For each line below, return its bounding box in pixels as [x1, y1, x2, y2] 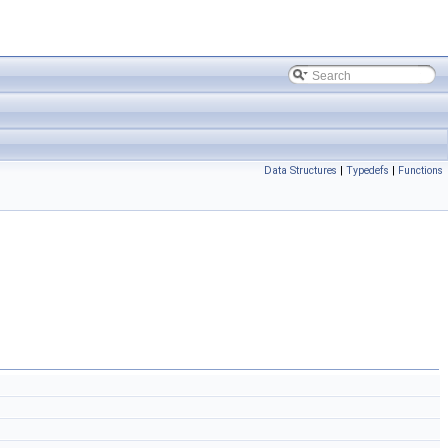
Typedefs [346, 164, 389, 177]
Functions [398, 164, 443, 177]
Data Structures [264, 164, 337, 177]
